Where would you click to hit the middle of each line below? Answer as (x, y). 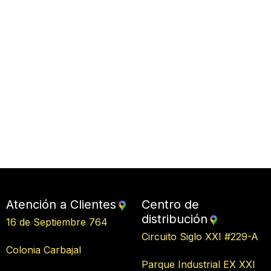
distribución (175, 219)
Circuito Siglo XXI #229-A (201, 237)
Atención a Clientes (61, 204)
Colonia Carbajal (66, 250)
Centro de (170, 204)
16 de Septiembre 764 (67, 222)
